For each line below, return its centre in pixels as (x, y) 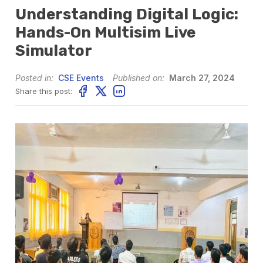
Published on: (139, 78)
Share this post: (44, 91)
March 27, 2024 (201, 78)
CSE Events (81, 78)
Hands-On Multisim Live (106, 33)
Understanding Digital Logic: (127, 14)
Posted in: (35, 78)
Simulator (54, 51)
